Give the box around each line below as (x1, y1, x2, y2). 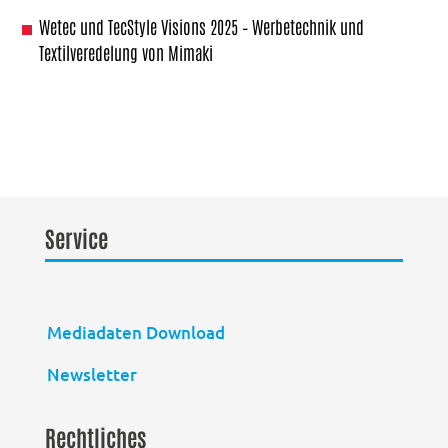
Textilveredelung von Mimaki (39, 40, 213, 63)
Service (44, 222, 108, 252)
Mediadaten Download (46, 320, 225, 344)
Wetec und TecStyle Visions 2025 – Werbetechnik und (39, 14, 364, 37)
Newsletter (46, 362, 137, 386)
